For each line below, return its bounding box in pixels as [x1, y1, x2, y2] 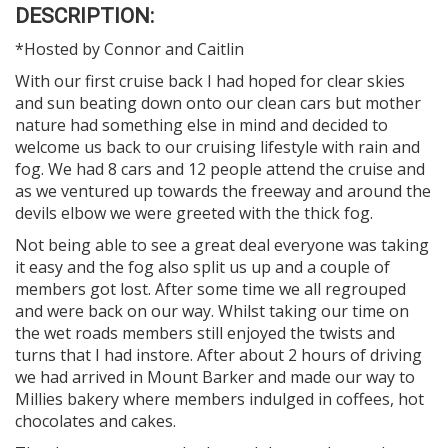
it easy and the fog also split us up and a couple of [15, 256, 390, 278]
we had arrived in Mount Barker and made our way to [15, 366, 415, 388]
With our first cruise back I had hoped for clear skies [15, 70, 405, 92]
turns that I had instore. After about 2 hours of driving [15, 344, 422, 366]
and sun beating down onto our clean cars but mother [15, 92, 421, 114]
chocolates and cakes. [15, 410, 176, 432]
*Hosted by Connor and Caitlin [15, 38, 244, 60]
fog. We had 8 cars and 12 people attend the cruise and [15, 158, 425, 180]
